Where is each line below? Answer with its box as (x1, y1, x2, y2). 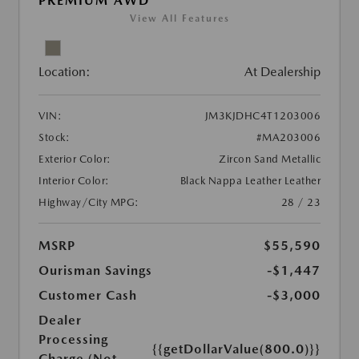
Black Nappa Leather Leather (179, 175, 321, 188)
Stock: (38, 131, 70, 144)
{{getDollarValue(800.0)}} (152, 341, 321, 357)
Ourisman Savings (38, 263, 152, 279)
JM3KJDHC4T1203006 (204, 110, 321, 123)
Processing (38, 332, 108, 348)
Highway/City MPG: (38, 196, 139, 209)
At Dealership (244, 64, 321, 80)
